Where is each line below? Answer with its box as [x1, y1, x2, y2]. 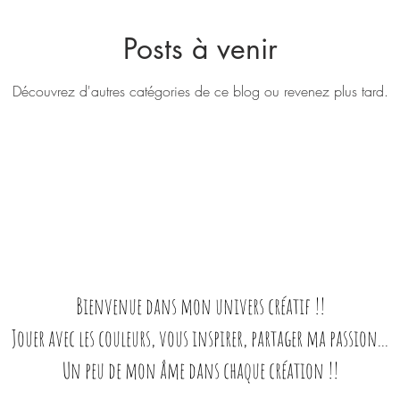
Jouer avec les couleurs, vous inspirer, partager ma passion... [12, 324, 388, 352]
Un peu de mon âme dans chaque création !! [62, 356, 338, 384]
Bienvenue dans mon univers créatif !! [75, 292, 325, 320]
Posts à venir [122, 30, 278, 67]
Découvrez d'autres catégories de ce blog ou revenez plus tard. [12, 81, 388, 101]
